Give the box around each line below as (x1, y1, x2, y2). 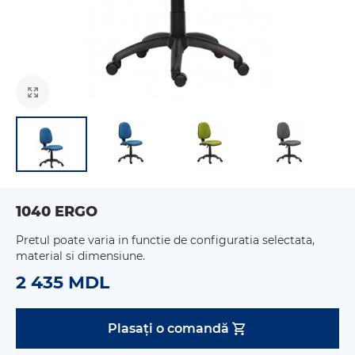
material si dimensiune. (16, 249, 145, 263)
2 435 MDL (16, 272, 109, 293)
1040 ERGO (16, 203, 97, 220)
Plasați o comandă (107, 320, 229, 336)
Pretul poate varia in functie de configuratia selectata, (16, 233, 315, 247)
